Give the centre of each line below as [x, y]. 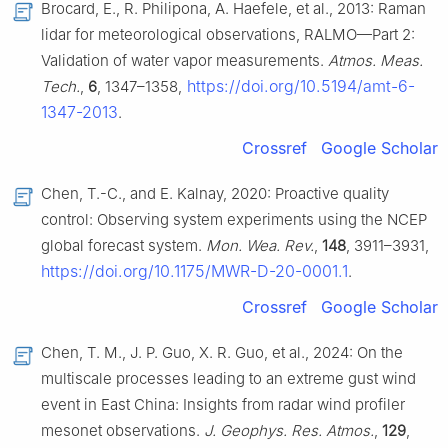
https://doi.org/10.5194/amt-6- [298, 86]
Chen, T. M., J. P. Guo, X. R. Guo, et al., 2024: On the [222, 353]
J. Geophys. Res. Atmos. [289, 431]
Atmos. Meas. [375, 61]
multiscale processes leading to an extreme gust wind [228, 379]
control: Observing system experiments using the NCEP [234, 220]
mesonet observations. [122, 431]
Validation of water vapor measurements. [184, 61]
